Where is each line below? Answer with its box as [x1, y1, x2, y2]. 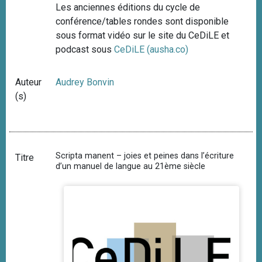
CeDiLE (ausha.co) [114, 43, 189, 55]
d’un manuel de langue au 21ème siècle [56, 161, 206, 171]
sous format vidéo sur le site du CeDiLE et [56, 29, 230, 41]
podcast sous [56, 43, 115, 55]
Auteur [15, 76, 42, 88]
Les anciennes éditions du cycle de [56, 1, 201, 13]
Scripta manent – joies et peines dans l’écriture [56, 150, 235, 161]
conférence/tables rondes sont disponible [56, 15, 229, 27]
